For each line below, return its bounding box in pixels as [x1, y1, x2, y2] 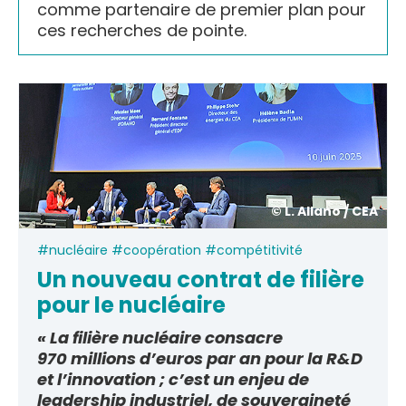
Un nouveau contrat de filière [37, 264, 364, 295]
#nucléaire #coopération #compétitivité [37, 240, 303, 259]
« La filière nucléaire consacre [37, 325, 283, 349]
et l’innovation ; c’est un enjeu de [37, 367, 309, 391]
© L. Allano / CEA [271, 201, 378, 220]
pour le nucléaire [37, 289, 226, 320]
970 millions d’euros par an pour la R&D [37, 346, 362, 370]
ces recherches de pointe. [37, 19, 246, 43]
